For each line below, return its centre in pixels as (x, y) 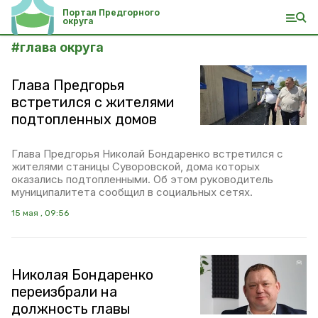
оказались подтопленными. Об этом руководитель (142, 179)
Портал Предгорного (111, 12)
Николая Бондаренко (82, 275)
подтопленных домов (84, 119)
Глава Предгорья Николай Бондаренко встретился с (147, 154)
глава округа (62, 47)
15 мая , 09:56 (40, 213)
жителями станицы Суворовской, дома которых (136, 166)
